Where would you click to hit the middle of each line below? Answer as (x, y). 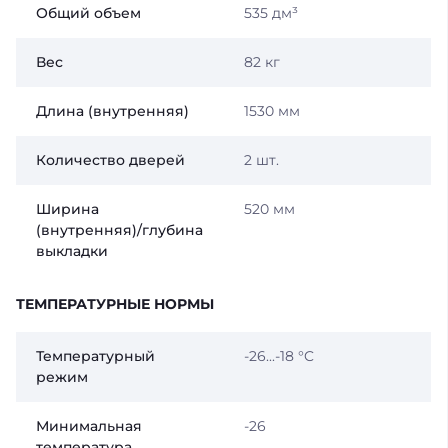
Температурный (95, 356)
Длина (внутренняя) (112, 111)
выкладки (72, 251)
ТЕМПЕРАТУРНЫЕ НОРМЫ (115, 304)
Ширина (67, 209)
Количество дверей (110, 160)
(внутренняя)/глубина (119, 230)
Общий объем (88, 13)
